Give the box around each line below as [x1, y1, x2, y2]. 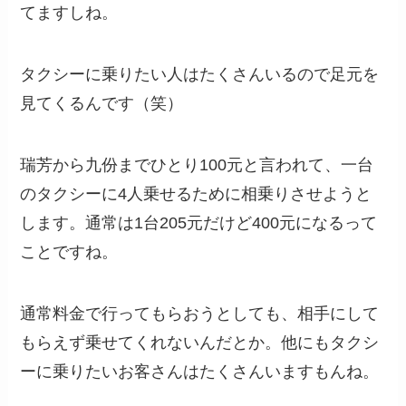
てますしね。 [20, 4, 119, 23]
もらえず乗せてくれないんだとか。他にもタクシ [20, 333, 380, 352]
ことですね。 [20, 242, 119, 261]
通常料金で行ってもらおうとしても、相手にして [20, 304, 380, 323]
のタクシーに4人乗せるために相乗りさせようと [20, 184, 372, 203]
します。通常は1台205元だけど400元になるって [20, 213, 378, 232]
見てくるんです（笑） [20, 93, 184, 112]
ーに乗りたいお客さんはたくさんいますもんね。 [20, 362, 380, 381]
